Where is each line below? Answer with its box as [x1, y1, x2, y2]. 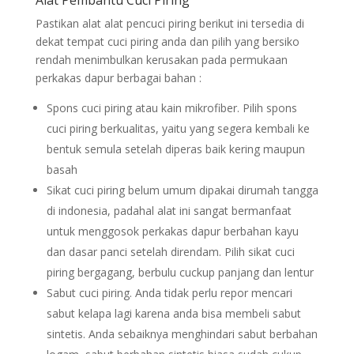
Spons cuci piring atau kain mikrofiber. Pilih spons [46, 100, 297, 115]
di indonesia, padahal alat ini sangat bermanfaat [46, 203, 292, 218]
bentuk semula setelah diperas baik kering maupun [46, 141, 305, 156]
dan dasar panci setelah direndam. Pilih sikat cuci [46, 244, 295, 259]
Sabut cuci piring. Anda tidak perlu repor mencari [46, 285, 292, 300]
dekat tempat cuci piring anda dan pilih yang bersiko [35, 34, 299, 49]
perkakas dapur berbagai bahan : [35, 70, 201, 85]
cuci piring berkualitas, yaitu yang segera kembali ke [46, 121, 310, 136]
